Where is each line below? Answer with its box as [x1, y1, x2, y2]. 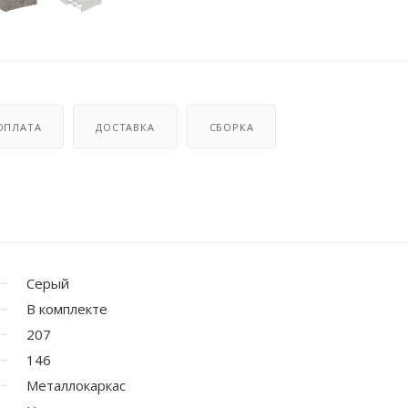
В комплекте [26, 299, 107, 318]
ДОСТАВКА [96, 119, 155, 134]
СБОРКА [209, 119, 254, 134]
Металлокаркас [26, 375, 126, 394]
